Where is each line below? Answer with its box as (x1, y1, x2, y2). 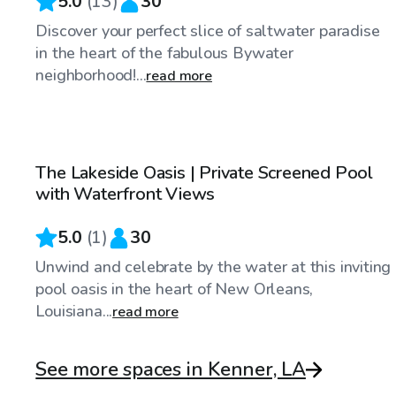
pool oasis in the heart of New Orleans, (35, 278, 314, 301)
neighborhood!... (35, 65, 147, 87)
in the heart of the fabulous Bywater (35, 42, 293, 65)
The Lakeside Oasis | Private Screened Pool (35, 161, 373, 186)
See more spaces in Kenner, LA (35, 356, 306, 384)
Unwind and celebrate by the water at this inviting (35, 256, 392, 278)
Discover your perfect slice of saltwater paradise (35, 20, 380, 42)
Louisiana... (35, 301, 113, 323)
